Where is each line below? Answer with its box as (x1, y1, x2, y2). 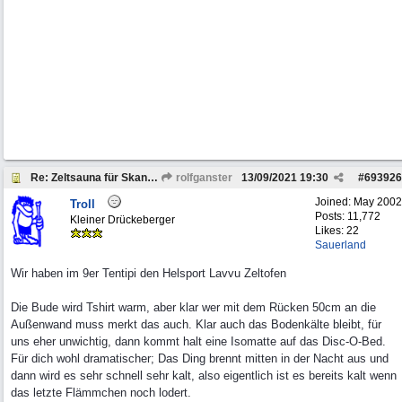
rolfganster (173, 171, 232, 184)
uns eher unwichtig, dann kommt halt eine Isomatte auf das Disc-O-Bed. (11, 335, 386, 348)
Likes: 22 (315, 224, 359, 237)
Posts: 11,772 (315, 210, 380, 223)
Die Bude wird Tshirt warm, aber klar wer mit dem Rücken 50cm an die (11, 301, 376, 314)
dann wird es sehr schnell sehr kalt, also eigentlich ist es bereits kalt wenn (11, 369, 397, 382)
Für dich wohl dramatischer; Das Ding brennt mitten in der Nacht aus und (11, 352, 389, 365)
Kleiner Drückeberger (70, 214, 175, 226)
